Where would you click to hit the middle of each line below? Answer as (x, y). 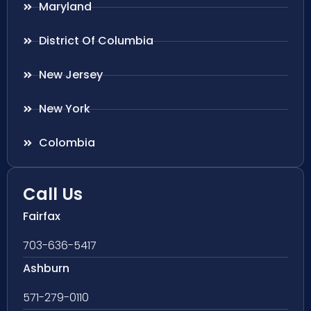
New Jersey (70, 75)
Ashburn (46, 269)
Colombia (67, 143)
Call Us (53, 194)
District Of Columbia (96, 41)
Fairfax (42, 217)
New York (64, 109)
